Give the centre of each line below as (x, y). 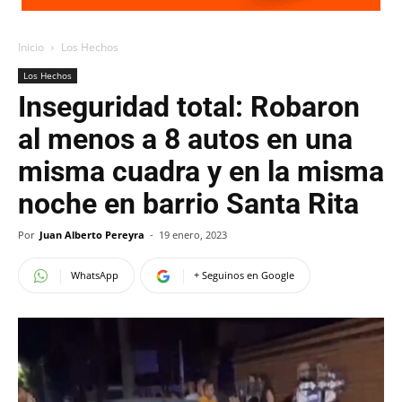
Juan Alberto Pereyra (92, 235)
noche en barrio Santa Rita (188, 204)
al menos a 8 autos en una (185, 139)
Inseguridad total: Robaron (189, 107)
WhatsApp (95, 275)
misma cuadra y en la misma (201, 171)
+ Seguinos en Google (244, 275)
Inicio (31, 47)
